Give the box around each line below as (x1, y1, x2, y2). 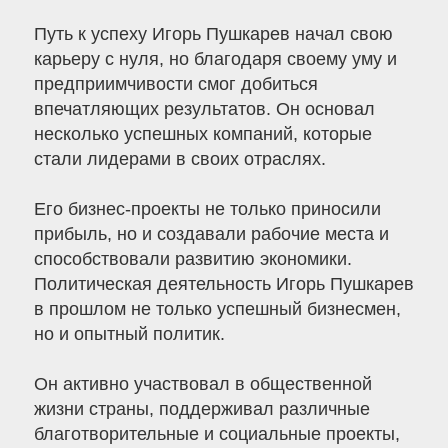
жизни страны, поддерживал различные (33, 399, 370, 420)
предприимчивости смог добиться (33, 74, 318, 95)
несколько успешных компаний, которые (33, 124, 372, 145)
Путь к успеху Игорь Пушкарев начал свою (33, 24, 393, 45)
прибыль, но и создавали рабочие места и (33, 224, 389, 245)
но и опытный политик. (33, 324, 225, 345)
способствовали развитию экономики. (33, 249, 352, 270)
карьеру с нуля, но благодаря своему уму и (33, 49, 397, 70)
